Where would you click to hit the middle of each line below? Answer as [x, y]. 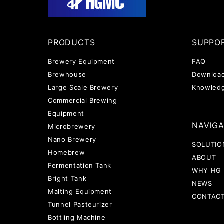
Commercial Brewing [83, 100]
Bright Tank [67, 178]
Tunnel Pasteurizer [80, 204]
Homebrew [67, 152]
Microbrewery [72, 126]
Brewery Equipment [82, 61]
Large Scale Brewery [83, 87]
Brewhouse [67, 74]
